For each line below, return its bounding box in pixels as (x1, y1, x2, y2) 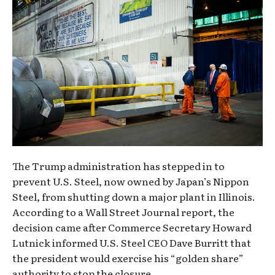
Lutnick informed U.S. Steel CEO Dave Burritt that (12, 235, 251, 250)
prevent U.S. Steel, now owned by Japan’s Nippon (12, 174, 249, 189)
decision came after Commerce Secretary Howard (12, 220, 252, 235)
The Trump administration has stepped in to (12, 158, 225, 174)
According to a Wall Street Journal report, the (12, 204, 234, 220)
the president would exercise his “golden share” (12, 250, 244, 266)
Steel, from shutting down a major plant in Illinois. (12, 189, 255, 204)
